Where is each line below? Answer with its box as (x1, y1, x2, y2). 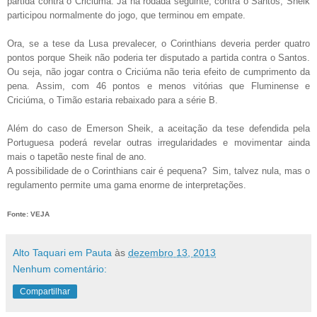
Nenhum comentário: (13, 263, 107, 275)
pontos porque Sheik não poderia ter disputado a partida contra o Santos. (7, 52, 310, 63)
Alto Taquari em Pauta (13, 246, 112, 258)
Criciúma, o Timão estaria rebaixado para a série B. (7, 94, 218, 105)
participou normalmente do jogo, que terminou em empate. (7, 9, 246, 21)
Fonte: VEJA (7, 209, 52, 218)
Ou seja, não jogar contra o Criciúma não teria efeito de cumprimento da (7, 66, 310, 77)
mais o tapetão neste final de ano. (7, 151, 146, 162)
